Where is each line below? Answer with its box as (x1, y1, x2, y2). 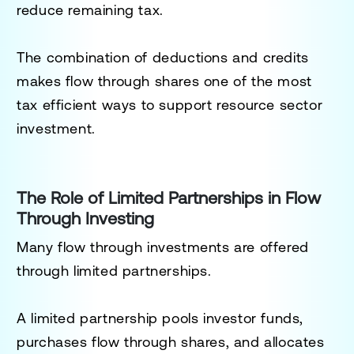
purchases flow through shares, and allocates (17, 333, 325, 350)
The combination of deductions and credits (17, 48, 309, 66)
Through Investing (17, 208, 155, 228)
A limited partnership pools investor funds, (17, 309, 304, 326)
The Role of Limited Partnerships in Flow (17, 187, 322, 208)
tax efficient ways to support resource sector (17, 96, 323, 113)
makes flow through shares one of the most (17, 72, 312, 89)
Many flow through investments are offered (17, 238, 309, 255)
